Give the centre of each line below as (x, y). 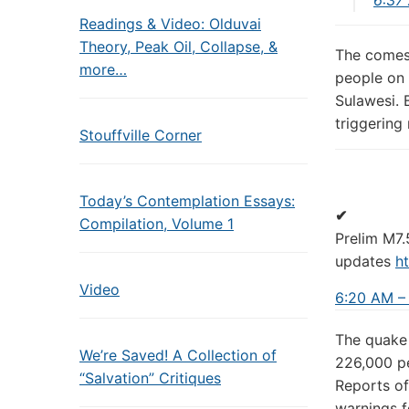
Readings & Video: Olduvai (170, 24)
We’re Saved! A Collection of (178, 355)
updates (365, 261)
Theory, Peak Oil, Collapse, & (178, 47)
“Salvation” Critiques (150, 378)
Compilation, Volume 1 (157, 224)
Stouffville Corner (141, 135)
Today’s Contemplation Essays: (187, 201)
